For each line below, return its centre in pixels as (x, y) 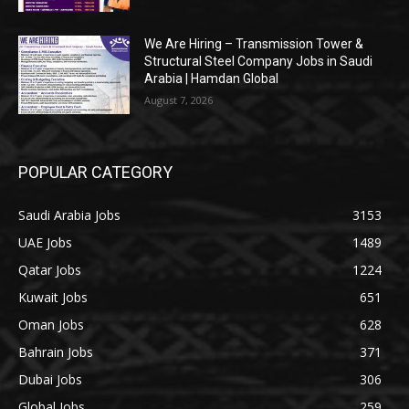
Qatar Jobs (50, 270)
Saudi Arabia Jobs (69, 215)
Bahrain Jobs (56, 352)
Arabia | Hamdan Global (212, 79)
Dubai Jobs (50, 380)
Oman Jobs (51, 325)
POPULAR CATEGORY (95, 173)
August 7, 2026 (179, 100)
